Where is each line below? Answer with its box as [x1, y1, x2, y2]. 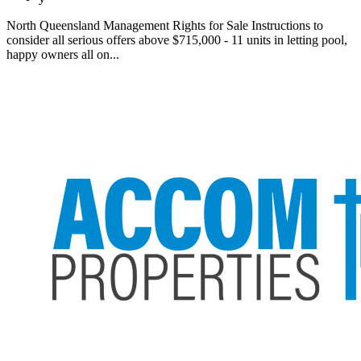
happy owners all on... [6, 48, 119, 62]
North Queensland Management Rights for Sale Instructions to [6, 19, 323, 33]
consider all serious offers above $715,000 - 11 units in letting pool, [6, 33, 347, 48]
